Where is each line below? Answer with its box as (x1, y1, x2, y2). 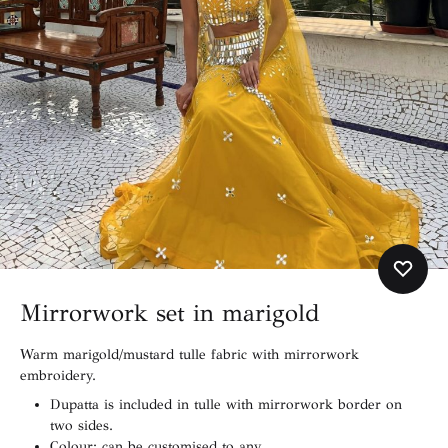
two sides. (50, 417, 113, 435)
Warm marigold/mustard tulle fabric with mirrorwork (20, 346, 359, 364)
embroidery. (20, 367, 96, 385)
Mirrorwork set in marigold (20, 298, 320, 329)
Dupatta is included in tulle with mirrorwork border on (50, 396, 402, 414)
